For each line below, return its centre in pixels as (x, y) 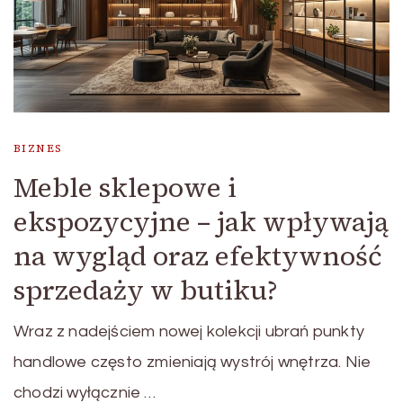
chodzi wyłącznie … (85, 392)
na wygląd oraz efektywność (198, 255)
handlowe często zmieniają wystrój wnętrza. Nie (193, 362)
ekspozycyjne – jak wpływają (201, 221)
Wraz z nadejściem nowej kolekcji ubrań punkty (189, 331)
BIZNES (38, 148)
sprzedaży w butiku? (146, 290)
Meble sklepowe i (125, 187)
